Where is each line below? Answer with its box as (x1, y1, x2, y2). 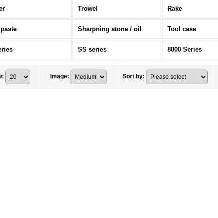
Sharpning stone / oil (78, 25, 142, 33)
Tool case (167, 25, 196, 33)
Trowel (78, 5, 98, 12)
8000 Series (167, 46, 202, 53)
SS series (78, 46, 107, 53)
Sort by (123, 73, 143, 80)
